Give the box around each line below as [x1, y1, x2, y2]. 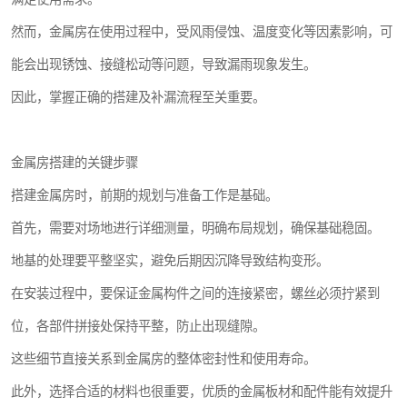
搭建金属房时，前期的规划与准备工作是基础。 [11, 187, 278, 203]
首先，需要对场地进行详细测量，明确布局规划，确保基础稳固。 [11, 220, 380, 235]
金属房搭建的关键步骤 [11, 154, 138, 170]
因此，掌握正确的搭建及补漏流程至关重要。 [11, 89, 265, 104]
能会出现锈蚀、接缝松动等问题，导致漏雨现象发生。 [11, 56, 316, 72]
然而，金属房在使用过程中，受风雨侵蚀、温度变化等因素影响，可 [11, 24, 392, 39]
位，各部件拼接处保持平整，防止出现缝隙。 [11, 318, 265, 333]
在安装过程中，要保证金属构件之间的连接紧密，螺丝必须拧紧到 [11, 285, 380, 301]
